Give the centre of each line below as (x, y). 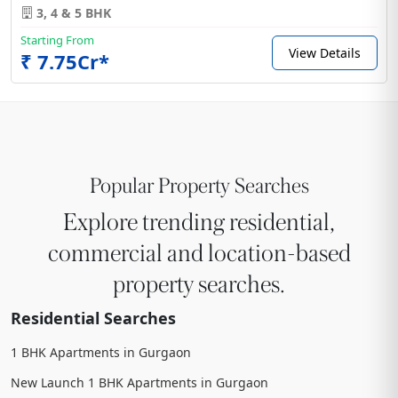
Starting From (57, 40)
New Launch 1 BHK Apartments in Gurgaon (139, 382)
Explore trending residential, (199, 222)
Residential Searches (93, 318)
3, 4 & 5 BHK (72, 12)
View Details (325, 52)
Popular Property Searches (199, 186)
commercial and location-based (199, 253)
